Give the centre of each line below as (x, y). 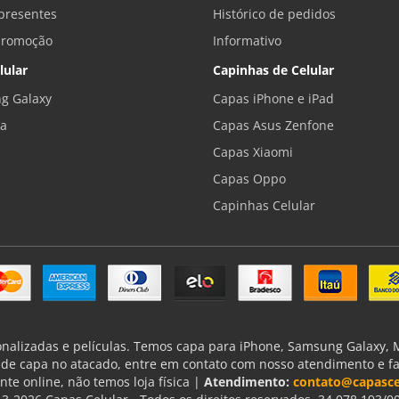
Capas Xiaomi (253, 152)
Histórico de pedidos (274, 14)
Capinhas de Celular (273, 70)
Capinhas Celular (264, 206)
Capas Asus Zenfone (273, 126)
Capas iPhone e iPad (273, 99)
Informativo (247, 41)
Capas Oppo (249, 179)
